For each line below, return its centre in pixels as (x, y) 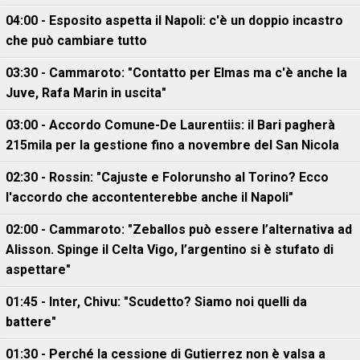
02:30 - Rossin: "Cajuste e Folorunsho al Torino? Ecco (167, 177)
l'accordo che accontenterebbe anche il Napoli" (149, 197)
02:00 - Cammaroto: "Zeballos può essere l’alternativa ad (179, 229)
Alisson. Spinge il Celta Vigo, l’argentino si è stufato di (170, 250)
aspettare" (38, 270)
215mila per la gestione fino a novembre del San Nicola (172, 145)
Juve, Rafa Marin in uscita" (86, 93)
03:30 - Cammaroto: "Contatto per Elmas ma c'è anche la (176, 73)
